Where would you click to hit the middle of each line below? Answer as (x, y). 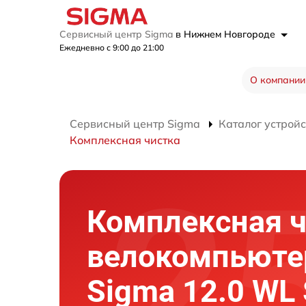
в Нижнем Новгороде (227, 34)
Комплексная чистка (125, 140)
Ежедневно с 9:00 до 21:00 (112, 48)
